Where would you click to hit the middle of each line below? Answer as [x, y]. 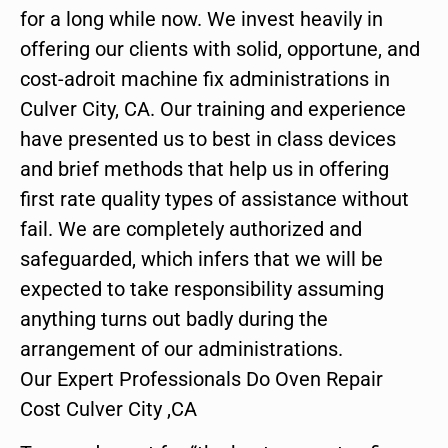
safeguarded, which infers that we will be [201, 258]
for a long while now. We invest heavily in [201, 18]
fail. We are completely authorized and [191, 228]
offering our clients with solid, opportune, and [220, 48]
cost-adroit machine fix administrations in [205, 78]
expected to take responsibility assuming [202, 288]
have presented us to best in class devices [208, 138]
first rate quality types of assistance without [214, 198]
